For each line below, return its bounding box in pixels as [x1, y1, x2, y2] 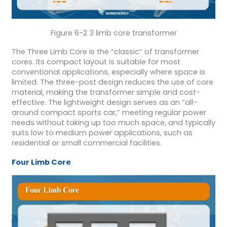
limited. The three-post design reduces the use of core [11, 77, 213, 88]
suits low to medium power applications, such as [11, 128, 193, 138]
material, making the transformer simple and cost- [11, 87, 200, 98]
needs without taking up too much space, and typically [11, 118, 215, 128]
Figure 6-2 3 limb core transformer [50, 27, 177, 38]
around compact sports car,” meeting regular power [11, 107, 206, 118]
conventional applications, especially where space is [11, 67, 205, 78]
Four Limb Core [11, 157, 71, 167]
